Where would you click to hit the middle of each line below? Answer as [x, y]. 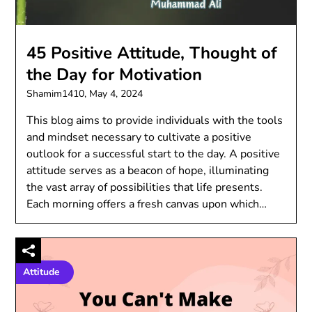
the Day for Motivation [115, 74]
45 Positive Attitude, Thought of [152, 53]
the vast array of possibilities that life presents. [145, 187]
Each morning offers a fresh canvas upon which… [147, 204]
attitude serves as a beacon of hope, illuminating [148, 170]
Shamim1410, [58, 93]
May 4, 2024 [116, 93]
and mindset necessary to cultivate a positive [139, 137]
